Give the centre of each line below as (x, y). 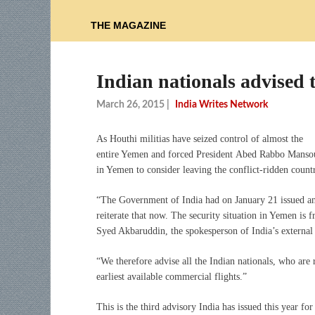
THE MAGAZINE (128, 26)
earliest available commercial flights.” (172, 276)
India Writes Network (221, 104)
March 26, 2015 (130, 104)
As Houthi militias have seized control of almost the (200, 139)
